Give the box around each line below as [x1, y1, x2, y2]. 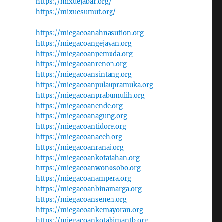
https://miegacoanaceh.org [35, 133, 122, 141]
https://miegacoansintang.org [35, 70, 132, 79]
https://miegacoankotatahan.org [35, 154, 140, 162]
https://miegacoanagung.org [35, 112, 127, 120]
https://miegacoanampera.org [35, 174, 131, 183]
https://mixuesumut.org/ [35, 8, 116, 16]
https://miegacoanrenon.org [35, 60, 127, 68]
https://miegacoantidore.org [35, 122, 126, 131]
